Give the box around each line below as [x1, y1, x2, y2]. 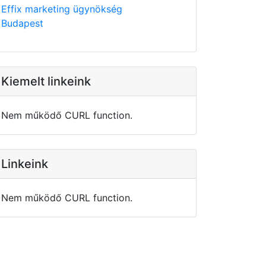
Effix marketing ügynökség [1, 3, 122, 15]
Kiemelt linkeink [1, 74, 91, 88]
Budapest [1, 17, 43, 29]
